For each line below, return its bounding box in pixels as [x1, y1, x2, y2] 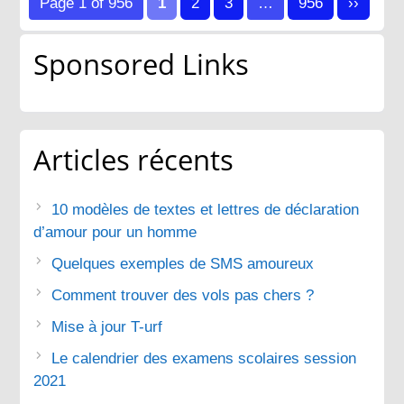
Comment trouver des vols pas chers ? [51, 286, 315, 304]
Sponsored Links [33, 44, 250, 83]
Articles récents [33, 140, 234, 179]
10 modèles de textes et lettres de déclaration [51, 200, 360, 218]
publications [19, 14, 179, 53]
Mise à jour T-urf [51, 317, 163, 335]
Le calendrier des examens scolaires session [51, 349, 357, 367]
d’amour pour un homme [33, 223, 197, 241]
